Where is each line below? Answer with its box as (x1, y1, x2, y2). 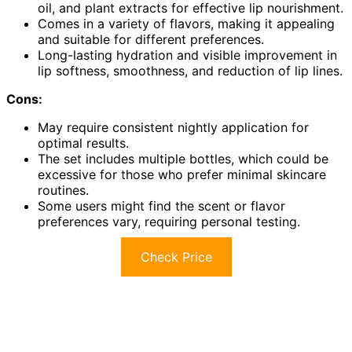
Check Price (140, 249, 212, 266)
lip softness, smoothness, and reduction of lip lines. (38, 63, 343, 79)
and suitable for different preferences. (38, 31, 264, 48)
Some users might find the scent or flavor (38, 198, 285, 214)
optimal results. (38, 135, 129, 152)
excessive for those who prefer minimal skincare (38, 167, 326, 183)
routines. (38, 182, 89, 199)
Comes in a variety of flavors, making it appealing (38, 16, 335, 32)
